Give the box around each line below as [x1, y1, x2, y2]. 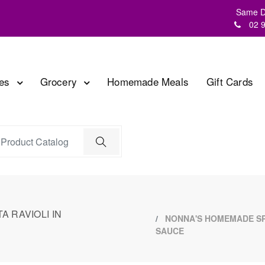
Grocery [40, 73, 80, 89]
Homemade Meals [107, 73, 189, 89]
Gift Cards [206, 73, 253, 89]
